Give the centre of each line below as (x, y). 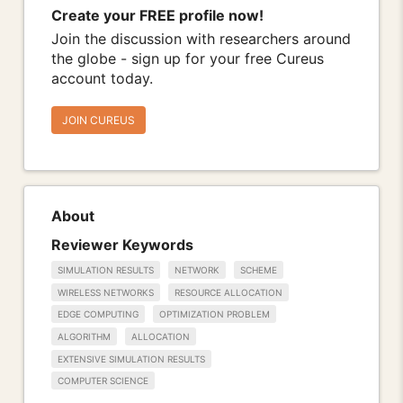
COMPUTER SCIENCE (103, 381)
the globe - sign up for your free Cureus (188, 59)
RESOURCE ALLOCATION (228, 292)
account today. (102, 79)
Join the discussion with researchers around (201, 39)
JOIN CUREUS (99, 121)
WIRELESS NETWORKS (106, 292)
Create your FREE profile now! (157, 16)
